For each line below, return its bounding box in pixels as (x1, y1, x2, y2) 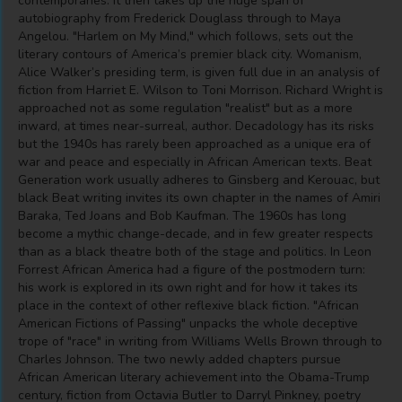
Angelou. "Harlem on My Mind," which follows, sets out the (18, 28, 354, 45)
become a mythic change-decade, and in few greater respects (18, 225, 373, 242)
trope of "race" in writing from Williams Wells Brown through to (18, 333, 382, 350)
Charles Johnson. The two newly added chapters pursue (18, 351, 341, 368)
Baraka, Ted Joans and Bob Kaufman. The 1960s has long (18, 207, 346, 224)
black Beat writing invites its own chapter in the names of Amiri (18, 189, 380, 206)
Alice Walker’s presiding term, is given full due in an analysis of (18, 64, 380, 81)
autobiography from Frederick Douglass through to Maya (18, 10, 341, 27)
